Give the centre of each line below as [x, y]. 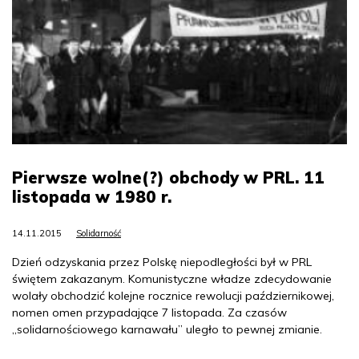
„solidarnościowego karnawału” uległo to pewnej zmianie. [167, 330]
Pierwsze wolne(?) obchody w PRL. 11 [168, 178]
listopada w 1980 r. [92, 197]
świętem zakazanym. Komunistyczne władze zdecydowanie [172, 279]
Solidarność [99, 234]
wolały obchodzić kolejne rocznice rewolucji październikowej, [173, 296]
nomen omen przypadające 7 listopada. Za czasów [149, 313]
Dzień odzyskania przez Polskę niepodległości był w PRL [162, 262]
